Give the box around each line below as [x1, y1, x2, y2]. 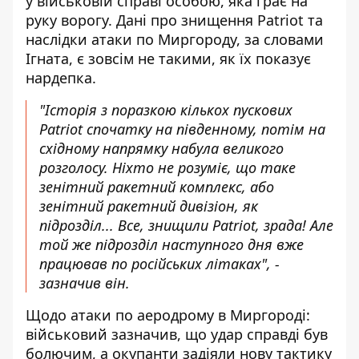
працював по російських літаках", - [39, 254, 280, 273]
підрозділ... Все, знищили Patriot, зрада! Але [39, 216, 333, 235]
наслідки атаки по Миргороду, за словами [26, 30, 324, 49]
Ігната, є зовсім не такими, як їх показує [26, 49, 311, 68]
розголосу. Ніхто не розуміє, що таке [39, 158, 296, 177]
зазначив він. [39, 273, 134, 292]
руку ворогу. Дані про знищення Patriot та [26, 10, 323, 30]
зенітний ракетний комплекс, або [39, 177, 274, 196]
